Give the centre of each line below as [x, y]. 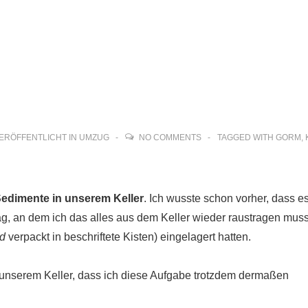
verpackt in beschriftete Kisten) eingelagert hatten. [128, 237]
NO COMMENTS [170, 137]
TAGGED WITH [246, 137]
